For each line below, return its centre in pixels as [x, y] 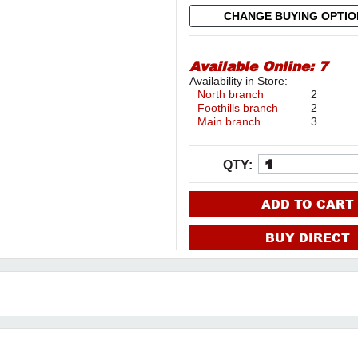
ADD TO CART [307, 203]
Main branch [229, 121]
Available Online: [255, 66]
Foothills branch [238, 107]
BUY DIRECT [307, 237]
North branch [231, 94]
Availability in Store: [239, 80]
